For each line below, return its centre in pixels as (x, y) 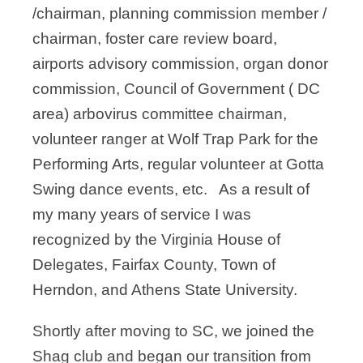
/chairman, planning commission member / (179, 14)
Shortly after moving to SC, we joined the (173, 331)
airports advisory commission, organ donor (180, 64)
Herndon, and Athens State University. (165, 290)
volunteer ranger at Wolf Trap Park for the (175, 139)
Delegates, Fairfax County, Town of (154, 265)
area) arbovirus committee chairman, (160, 114)
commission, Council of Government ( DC (176, 89)
